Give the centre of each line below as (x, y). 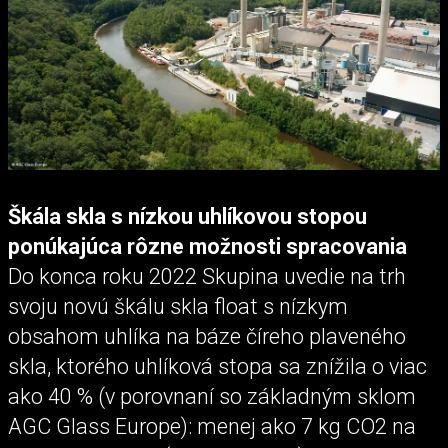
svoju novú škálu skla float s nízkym (178, 306)
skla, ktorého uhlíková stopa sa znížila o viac (217, 366)
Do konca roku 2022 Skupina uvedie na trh (207, 276)
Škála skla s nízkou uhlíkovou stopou (187, 216)
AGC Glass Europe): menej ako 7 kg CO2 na (212, 426)
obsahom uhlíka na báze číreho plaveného (207, 336)
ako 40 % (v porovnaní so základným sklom (212, 396)
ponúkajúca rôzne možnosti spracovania (207, 246)
